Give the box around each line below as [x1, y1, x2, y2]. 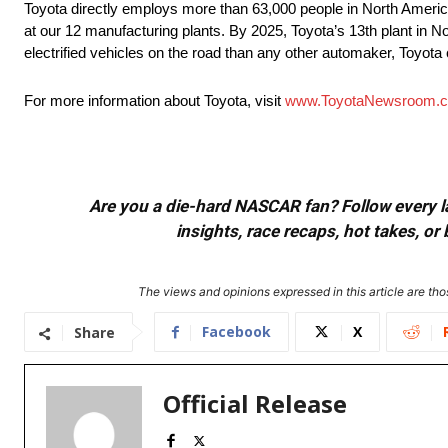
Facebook [202, 322, 271, 342]
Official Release [163, 387, 347, 421]
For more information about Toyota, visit [24, 92, 285, 110]
